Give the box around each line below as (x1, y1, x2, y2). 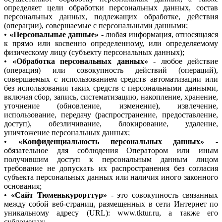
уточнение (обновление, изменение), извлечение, (4, 102, 218, 111)
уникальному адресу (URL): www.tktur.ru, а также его (4, 209, 218, 218)
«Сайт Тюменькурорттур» (10, 191, 107, 200)
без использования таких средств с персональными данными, (4, 84, 218, 93)
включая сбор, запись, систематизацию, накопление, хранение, (4, 93, 218, 102)
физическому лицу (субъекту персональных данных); (4, 48, 184, 57)
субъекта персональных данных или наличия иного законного (4, 173, 218, 182)
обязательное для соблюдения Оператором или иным (4, 146, 218, 155)
